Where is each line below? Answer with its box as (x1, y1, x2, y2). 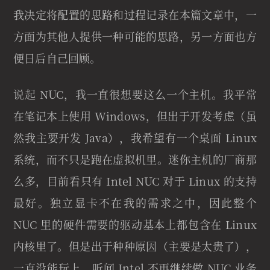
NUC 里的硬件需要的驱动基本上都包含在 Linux (13, 216, 257, 232)
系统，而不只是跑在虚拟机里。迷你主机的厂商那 (13, 151, 257, 167)
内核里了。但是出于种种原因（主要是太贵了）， (13, 238, 257, 254)
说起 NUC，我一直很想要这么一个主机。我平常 (13, 86, 257, 102)
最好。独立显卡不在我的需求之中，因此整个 (13, 195, 257, 210)
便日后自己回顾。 (13, 50, 101, 66)
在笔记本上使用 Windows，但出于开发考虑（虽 (13, 108, 257, 124)
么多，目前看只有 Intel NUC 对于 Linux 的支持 (13, 173, 257, 189)
